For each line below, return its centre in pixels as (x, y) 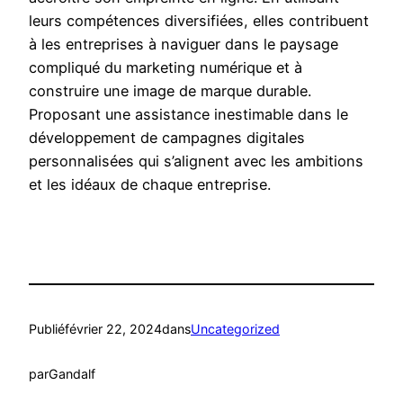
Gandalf (72, 374)
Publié (47, 328)
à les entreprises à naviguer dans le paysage (184, 45)
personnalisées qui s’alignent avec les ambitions (196, 161)
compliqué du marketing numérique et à (166, 68)
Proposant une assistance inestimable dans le (188, 115)
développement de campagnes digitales (167, 138)
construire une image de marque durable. (170, 91)
